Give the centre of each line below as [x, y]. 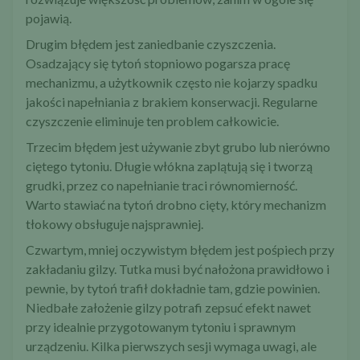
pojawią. [49, 18]
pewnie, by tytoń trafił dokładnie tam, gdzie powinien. [173, 288]
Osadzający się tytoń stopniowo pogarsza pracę [158, 63]
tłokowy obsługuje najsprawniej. [115, 224]
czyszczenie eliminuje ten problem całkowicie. [152, 121]
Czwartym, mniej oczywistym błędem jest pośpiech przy [180, 250]
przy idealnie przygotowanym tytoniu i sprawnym [161, 327]
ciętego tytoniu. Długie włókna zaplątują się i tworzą [169, 166]
